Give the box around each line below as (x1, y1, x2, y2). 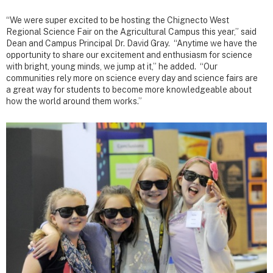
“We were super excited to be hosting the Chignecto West (6, 15, 229, 26)
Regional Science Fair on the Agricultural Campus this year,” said (6, 27, 257, 37)
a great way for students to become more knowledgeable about (6, 85, 252, 95)
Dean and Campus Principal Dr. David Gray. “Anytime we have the (6, 38, 257, 49)
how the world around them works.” (6, 96, 142, 107)
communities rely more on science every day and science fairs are (6, 73, 258, 83)
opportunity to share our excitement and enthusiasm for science (6, 50, 252, 60)
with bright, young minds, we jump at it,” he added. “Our (6, 62, 218, 72)
